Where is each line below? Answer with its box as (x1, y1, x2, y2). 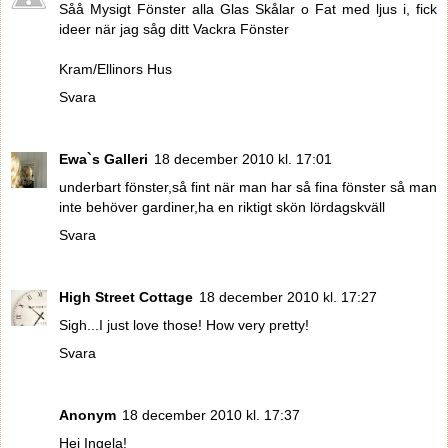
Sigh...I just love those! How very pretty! (59, 316, 309, 333)
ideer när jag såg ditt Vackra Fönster (59, 20, 289, 37)
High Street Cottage (59, 288, 193, 305)
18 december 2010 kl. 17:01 (154, 150, 332, 167)
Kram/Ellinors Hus (59, 60, 172, 77)
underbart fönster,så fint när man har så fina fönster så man (59, 178, 437, 195)
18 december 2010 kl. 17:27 (199, 288, 377, 305)
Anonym (59, 406, 116, 423)
